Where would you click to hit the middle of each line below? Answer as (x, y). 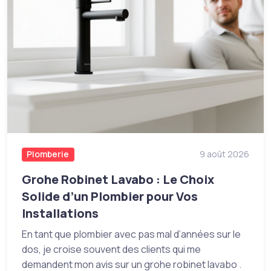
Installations (60, 214)
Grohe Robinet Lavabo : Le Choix (118, 180)
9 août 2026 (224, 154)
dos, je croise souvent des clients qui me (111, 250)
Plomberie (48, 154)
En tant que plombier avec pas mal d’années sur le (131, 234)
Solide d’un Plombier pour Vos (110, 197)
